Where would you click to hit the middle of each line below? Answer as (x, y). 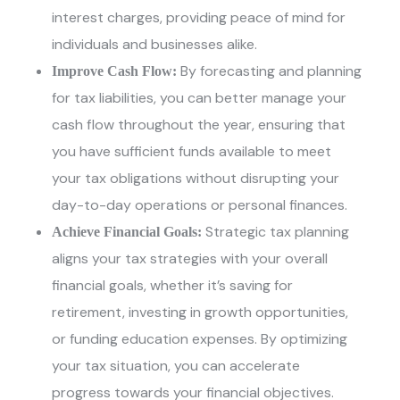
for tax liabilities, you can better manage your (200, 98)
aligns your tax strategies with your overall (190, 259)
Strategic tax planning (276, 232)
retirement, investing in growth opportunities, (200, 312)
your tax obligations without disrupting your (196, 179)
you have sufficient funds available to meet (192, 152)
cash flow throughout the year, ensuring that (199, 125)
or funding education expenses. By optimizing (200, 339)
